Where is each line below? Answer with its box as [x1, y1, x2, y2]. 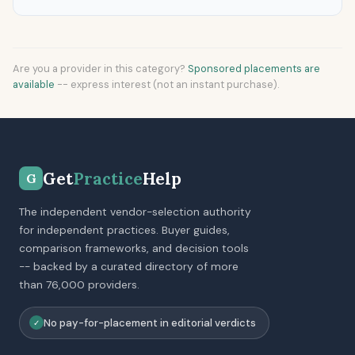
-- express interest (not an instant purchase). [55, 77, 280, 91]
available [13, 77, 55, 91]
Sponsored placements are [188, 61, 320, 75]
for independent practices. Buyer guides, [19, 222, 230, 237]
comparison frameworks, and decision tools [19, 240, 249, 255]
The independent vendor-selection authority [19, 204, 251, 219]
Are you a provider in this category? [13, 61, 188, 75]
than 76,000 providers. [19, 277, 139, 292]
